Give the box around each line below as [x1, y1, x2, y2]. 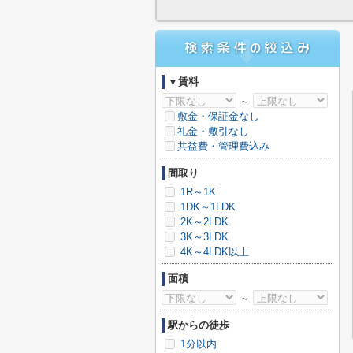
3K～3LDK [177, 231, 229, 243]
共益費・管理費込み [177, 140, 269, 152]
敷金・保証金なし [177, 110, 259, 122]
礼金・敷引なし [177, 125, 249, 137]
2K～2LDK [177, 216, 229, 228]
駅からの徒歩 [168, 319, 229, 331]
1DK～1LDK [177, 201, 236, 213]
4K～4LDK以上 [177, 246, 249, 258]
